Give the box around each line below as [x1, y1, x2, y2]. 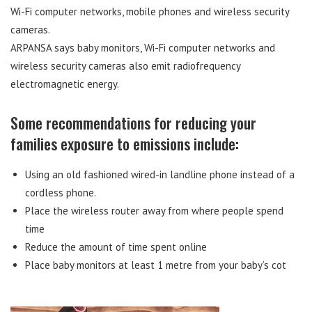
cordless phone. [25, 186, 96, 200]
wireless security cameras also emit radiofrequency [10, 59, 240, 73]
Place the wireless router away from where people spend [25, 204, 283, 218]
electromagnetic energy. [10, 77, 119, 91]
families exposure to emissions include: [10, 132, 239, 155]
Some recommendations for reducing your [10, 111, 256, 134]
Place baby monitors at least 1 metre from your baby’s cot [25, 258, 286, 272]
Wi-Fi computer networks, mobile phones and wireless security [10, 5, 289, 19]
